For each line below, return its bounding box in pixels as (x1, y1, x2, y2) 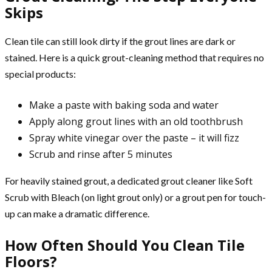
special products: (5, 68, 76, 80)
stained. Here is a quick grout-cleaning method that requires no (5, 52, 264, 64)
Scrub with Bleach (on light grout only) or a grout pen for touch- (5, 191, 266, 203)
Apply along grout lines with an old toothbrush (29, 115, 243, 129)
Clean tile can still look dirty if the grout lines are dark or (5, 35, 236, 47)
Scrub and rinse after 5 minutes (29, 148, 172, 161)
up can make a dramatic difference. (5, 208, 149, 220)
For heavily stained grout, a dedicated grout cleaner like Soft (5, 175, 253, 187)
